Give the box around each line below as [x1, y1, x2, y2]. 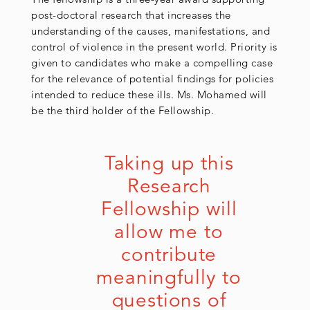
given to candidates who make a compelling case [31, 56, 273, 70]
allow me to [114, 220, 224, 244]
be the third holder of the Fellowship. [31, 104, 214, 118]
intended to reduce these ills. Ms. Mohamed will [31, 88, 267, 102]
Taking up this [104, 152, 234, 176]
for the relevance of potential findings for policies [31, 72, 273, 86]
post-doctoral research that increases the [31, 8, 231, 22]
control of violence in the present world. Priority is [31, 40, 277, 54]
